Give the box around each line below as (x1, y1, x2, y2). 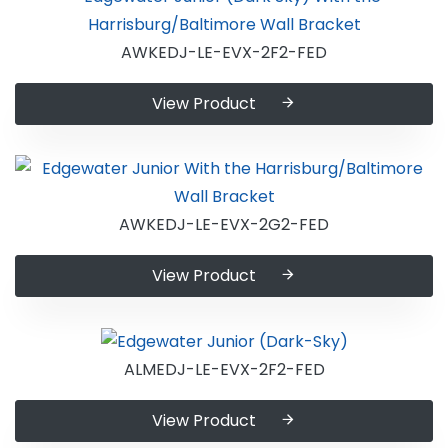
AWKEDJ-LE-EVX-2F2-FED (121, 41, 327, 65)
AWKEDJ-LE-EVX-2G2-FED (119, 213, 329, 237)
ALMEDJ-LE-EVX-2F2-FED (123, 357, 325, 381)
